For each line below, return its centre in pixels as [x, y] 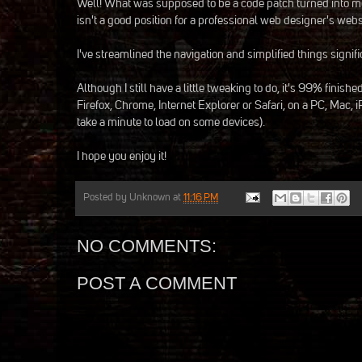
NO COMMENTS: [147, 246]
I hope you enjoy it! [122, 156]
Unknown [150, 197]
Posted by [106, 197]
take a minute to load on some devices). [171, 122]
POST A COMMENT [157, 283]
